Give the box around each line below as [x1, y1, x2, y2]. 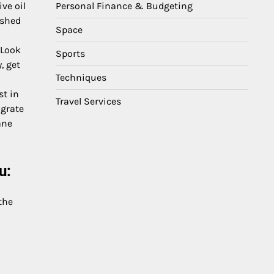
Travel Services [56, 95, 121, 107]
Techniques [56, 72, 106, 83]
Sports [56, 48, 85, 59]
